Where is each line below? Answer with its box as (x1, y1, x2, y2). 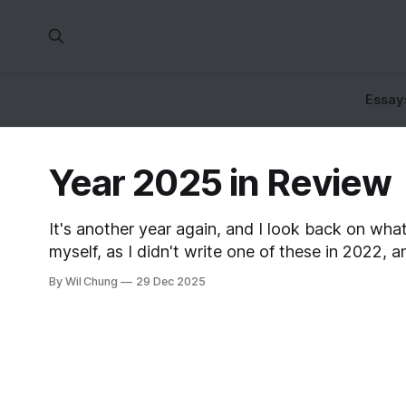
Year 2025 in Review (48, 160, 392, 205)
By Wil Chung (48, 275, 119, 288)
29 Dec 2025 (136, 275, 206, 288)
